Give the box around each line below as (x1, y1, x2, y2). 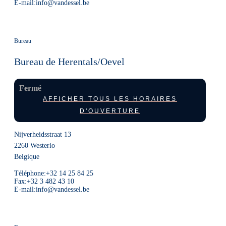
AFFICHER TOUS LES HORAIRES (43, 95, 177, 102)
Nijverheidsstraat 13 (14, 131, 71, 138)
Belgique (14, 153, 39, 160)
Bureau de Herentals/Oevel (14, 56, 125, 67)
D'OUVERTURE (80, 107, 140, 115)
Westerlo (30, 142, 55, 149)
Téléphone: (14, 169, 46, 177)
